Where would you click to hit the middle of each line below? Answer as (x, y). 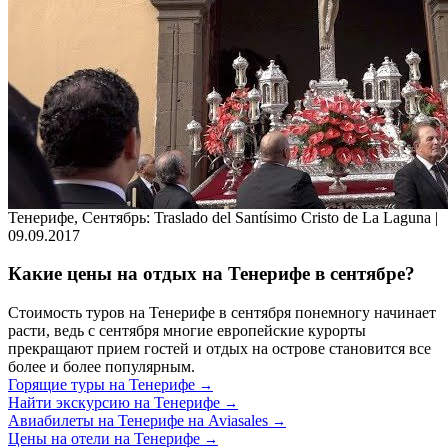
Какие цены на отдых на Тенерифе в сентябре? (211, 274)
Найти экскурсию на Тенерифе (116, 402)
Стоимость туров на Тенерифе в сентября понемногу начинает (222, 312)
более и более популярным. (101, 366)
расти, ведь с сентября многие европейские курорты (187, 330)
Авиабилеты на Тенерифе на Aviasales (140, 420)
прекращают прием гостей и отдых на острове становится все (219, 348)
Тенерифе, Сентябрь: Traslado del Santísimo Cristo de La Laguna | (223, 217)
